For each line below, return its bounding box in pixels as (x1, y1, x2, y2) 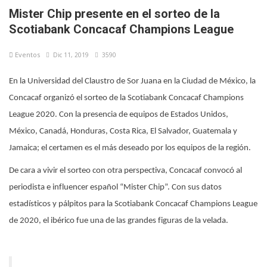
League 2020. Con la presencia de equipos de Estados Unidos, (9, 110, 228, 119)
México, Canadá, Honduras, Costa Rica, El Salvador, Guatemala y (9, 126, 237, 136)
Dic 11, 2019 (49, 50, 89, 59)
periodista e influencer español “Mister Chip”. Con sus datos (9, 182, 222, 192)
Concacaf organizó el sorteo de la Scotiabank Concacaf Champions (9, 93, 244, 103)
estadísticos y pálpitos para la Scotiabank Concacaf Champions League (9, 199, 257, 209)
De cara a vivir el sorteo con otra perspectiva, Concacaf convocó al (9, 166, 242, 175)
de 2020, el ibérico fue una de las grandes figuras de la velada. (9, 216, 228, 225)
